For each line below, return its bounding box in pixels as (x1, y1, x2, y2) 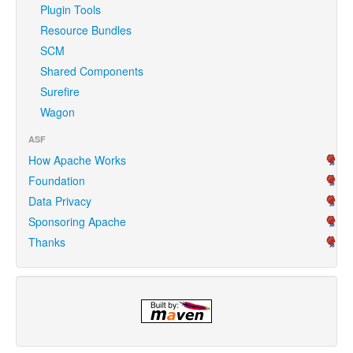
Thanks (28, 233, 65, 250)
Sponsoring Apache (28, 213, 126, 229)
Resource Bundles (40, 21, 132, 38)
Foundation (28, 172, 85, 188)
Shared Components (40, 62, 143, 79)
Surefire (40, 83, 80, 99)
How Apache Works (28, 151, 126, 168)
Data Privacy (28, 192, 91, 209)
